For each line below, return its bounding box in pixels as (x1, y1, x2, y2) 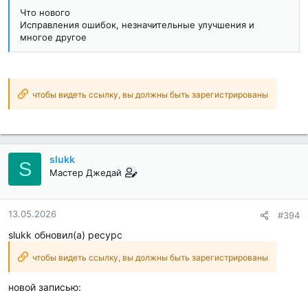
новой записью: (8, 281, 81, 294)
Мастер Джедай (49, 167, 122, 179)
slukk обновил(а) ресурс (8, 229, 122, 241)
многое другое (20, 32, 87, 43)
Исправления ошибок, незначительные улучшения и (20, 19, 254, 31)
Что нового (20, 7, 70, 19)
